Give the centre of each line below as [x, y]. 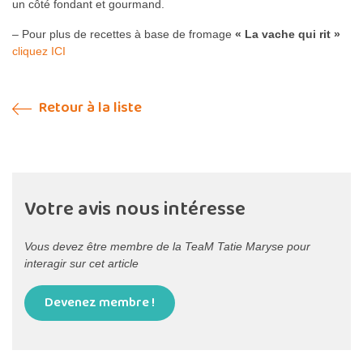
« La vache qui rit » [286, 34]
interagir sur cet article [81, 264]
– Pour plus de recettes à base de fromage [122, 34]
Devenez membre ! [100, 303]
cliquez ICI [39, 51]
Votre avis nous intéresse [135, 210]
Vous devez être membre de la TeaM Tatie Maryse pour [167, 247]
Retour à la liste [89, 108]
